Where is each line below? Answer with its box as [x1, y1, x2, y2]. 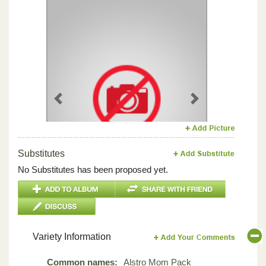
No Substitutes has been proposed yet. [18, 164, 168, 175]
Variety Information [33, 231, 111, 242]
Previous [58, 99, 93, 110]
